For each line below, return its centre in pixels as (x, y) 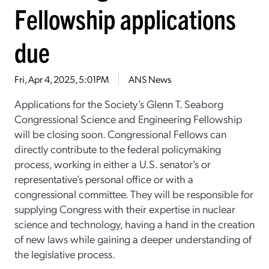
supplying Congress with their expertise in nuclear (125, 208)
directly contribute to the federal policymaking (118, 148)
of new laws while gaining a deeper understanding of (133, 238)
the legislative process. (65, 253)
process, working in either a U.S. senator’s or (113, 163)
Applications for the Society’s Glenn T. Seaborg (119, 103)
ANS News (150, 79)
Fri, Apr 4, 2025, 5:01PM (62, 79)
